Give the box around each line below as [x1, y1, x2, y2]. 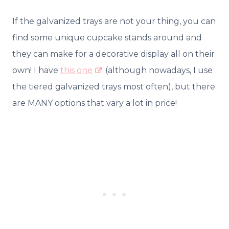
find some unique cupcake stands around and [12, 33, 202, 43]
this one [60, 65, 93, 76]
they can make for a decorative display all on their [12, 49, 215, 59]
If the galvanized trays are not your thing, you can [12, 16, 216, 27]
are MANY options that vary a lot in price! [12, 98, 179, 108]
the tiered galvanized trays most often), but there [12, 82, 215, 92]
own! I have [12, 65, 60, 76]
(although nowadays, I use [103, 65, 213, 76]
